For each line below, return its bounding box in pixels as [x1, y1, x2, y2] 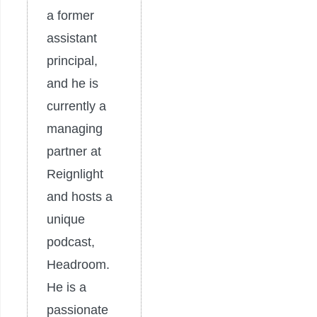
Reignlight [47, 166, 103, 181]
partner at [47, 144, 101, 158]
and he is [47, 76, 98, 91]
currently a [47, 98, 106, 113]
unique [47, 212, 85, 226]
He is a [47, 279, 86, 294]
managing [47, 121, 103, 136]
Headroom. [47, 257, 110, 272]
